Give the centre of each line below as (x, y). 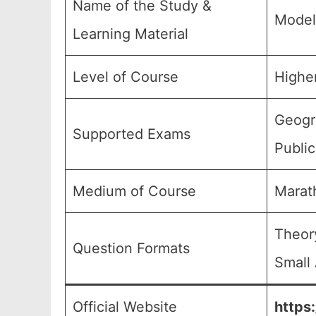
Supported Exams (132, 134)
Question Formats (131, 248)
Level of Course (126, 77)
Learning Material (130, 34)
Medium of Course (134, 191)
